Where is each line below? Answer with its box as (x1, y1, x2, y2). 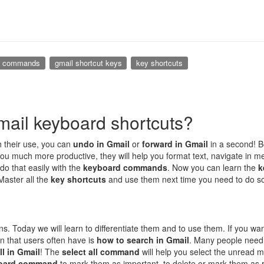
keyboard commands (83, 161, 167, 173)
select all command (62, 245, 140, 258)
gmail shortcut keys (54, 57, 122, 68)
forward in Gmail (142, 137, 208, 150)
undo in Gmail (73, 137, 130, 150)
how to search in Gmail (97, 233, 189, 246)
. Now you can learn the (167, 161, 258, 173)
